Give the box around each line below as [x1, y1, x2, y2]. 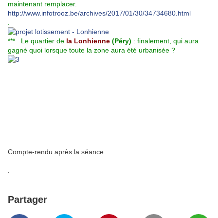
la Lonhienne [64, 37, 110, 45]
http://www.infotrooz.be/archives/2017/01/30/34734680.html [8, 9, 191, 18]
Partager [8, 194, 47, 205]
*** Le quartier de [8, 37, 64, 45]
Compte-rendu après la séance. [8, 148, 108, 156]
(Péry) [110, 37, 133, 45]
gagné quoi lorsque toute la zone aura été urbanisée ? [8, 46, 175, 54]
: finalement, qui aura [133, 37, 199, 45]
